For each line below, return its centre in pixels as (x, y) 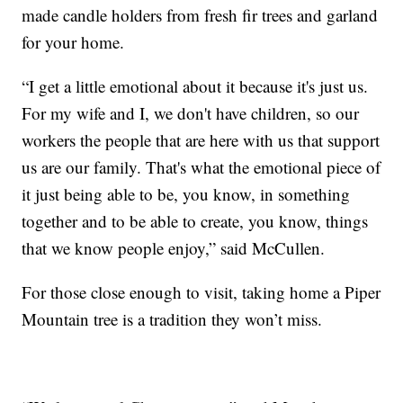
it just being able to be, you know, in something (186, 194)
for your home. (73, 42)
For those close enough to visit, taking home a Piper (201, 292)
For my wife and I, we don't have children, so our (191, 113)
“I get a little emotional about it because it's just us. (195, 86)
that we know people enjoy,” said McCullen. (174, 248)
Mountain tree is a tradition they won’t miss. (172, 319)
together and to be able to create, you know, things (195, 221)
